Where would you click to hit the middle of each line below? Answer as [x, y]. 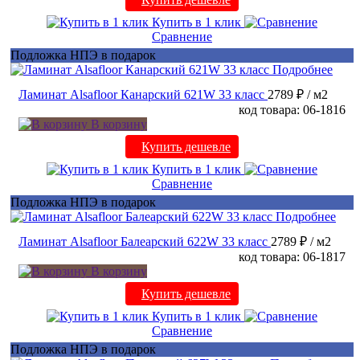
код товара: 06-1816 [292, 110]
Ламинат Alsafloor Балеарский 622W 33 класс [143, 242]
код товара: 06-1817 [292, 257]
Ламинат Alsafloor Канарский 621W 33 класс [141, 95]
